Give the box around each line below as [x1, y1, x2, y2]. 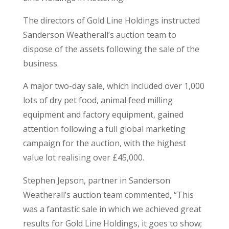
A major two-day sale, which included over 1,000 [22, 80, 204, 91]
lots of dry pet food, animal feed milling [22, 95, 173, 106]
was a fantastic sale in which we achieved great [22, 203, 201, 215]
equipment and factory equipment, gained [22, 109, 184, 120]
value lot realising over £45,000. [22, 152, 144, 163]
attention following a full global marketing [22, 123, 186, 134]
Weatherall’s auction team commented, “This [22, 189, 194, 200]
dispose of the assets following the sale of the [22, 43, 199, 55]
